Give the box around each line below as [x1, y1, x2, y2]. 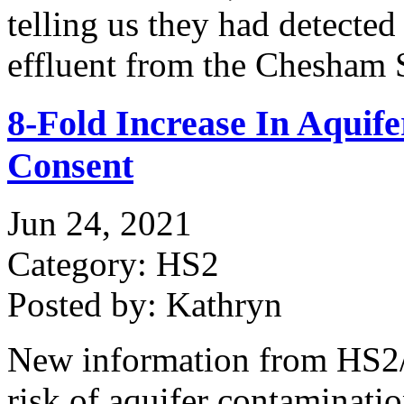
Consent [7, 144, 133, 186]
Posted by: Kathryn [7, 285, 282, 325]
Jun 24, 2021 [7, 204, 192, 243]
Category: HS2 [7, 244, 219, 284]
